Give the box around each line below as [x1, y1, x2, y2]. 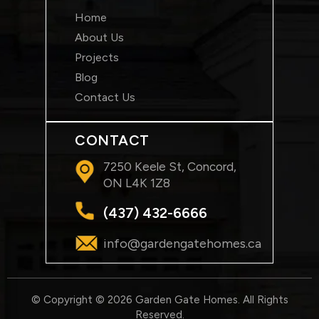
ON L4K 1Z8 [103, 176, 170, 191]
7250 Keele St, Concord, [103, 159, 236, 174]
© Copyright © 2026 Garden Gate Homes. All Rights [31, 293, 288, 307]
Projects [75, 51, 119, 65]
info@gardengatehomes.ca [103, 236, 261, 252]
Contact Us [75, 90, 135, 105]
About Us [75, 31, 124, 45]
